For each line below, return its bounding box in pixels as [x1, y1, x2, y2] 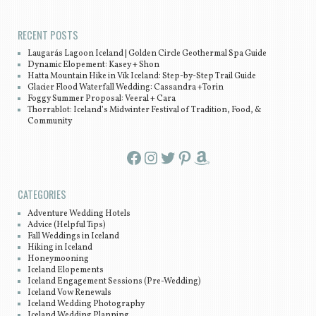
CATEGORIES [17, 187, 66, 202]
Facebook [125, 145, 135, 169]
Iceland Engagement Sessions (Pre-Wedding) [28, 275, 202, 287]
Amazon [193, 145, 204, 169]
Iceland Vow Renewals [28, 286, 112, 298]
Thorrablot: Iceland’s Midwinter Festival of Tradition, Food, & [28, 104, 262, 116]
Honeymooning [28, 253, 90, 265]
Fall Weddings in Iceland [28, 230, 120, 242]
